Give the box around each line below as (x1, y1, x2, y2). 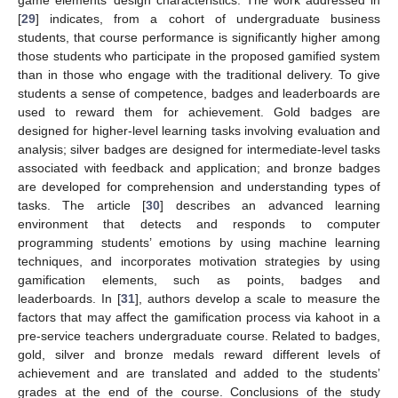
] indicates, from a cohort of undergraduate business (36, 11, 380, 26)
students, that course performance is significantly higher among (18, 29, 380, 44)
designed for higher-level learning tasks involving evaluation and (18, 123, 380, 138)
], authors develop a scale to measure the (134, 291, 381, 306)
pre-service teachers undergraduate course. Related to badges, (18, 328, 380, 343)
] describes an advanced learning (160, 197, 381, 212)
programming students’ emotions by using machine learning (18, 235, 380, 250)
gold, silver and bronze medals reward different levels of (18, 346, 380, 362)
